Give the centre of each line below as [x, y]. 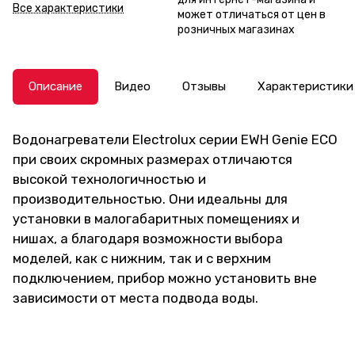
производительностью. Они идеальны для [150, 199]
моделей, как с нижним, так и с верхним [142, 258]
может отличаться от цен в [252, 15]
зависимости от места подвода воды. [136, 298]
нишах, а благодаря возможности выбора [148, 239]
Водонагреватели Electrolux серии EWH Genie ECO [175, 139]
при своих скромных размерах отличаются [153, 159]
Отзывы [204, 86]
